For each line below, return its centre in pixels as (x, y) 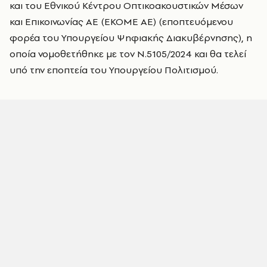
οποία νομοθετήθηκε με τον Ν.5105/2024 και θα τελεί (128, 54)
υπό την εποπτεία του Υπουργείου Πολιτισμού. (114, 70)
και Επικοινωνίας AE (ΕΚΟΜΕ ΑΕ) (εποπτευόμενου (121, 21)
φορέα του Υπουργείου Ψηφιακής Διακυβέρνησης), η (131, 38)
